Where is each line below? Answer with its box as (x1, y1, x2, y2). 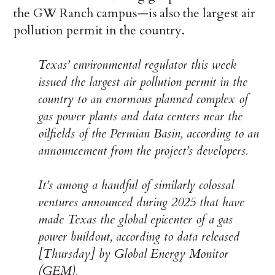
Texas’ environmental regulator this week (38, 56, 237, 73)
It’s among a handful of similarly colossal (38, 176, 234, 193)
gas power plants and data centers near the (38, 107, 243, 125)
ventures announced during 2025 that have (38, 193, 245, 211)
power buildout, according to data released (38, 228, 240, 245)
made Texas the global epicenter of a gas (38, 211, 233, 228)
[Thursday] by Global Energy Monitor (38, 245, 229, 262)
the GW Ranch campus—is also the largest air (14, 4, 256, 21)
